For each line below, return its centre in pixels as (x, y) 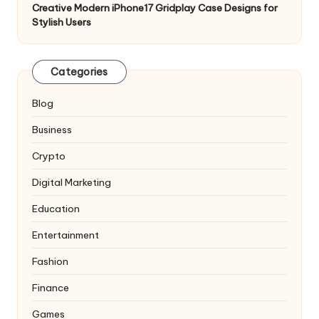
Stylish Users (62, 22)
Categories (79, 72)
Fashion (50, 261)
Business (52, 129)
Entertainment (66, 235)
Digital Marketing (72, 182)
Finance (51, 287)
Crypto (49, 156)
